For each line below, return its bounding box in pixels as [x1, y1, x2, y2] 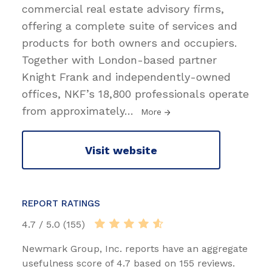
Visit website [85, 143, 157, 157]
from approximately [22, 104, 124, 118]
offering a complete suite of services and [22, 19, 237, 33]
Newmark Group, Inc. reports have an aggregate [22, 243, 248, 255]
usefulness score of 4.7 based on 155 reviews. [22, 257, 235, 270]
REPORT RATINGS [22, 198, 100, 209]
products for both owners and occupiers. [22, 36, 237, 50]
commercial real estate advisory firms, [22, 2, 224, 16]
